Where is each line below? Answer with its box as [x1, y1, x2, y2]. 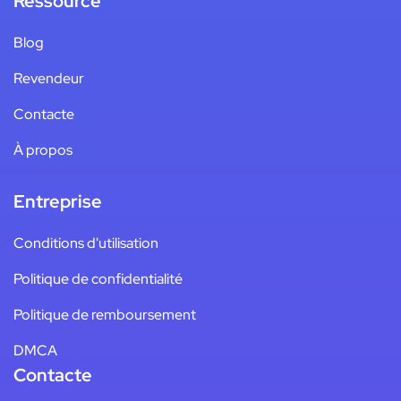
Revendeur [13, 69, 84, 89]
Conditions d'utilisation [13, 234, 158, 253]
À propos [13, 141, 73, 160]
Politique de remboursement [13, 305, 196, 325]
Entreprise [13, 190, 102, 214]
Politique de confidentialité [13, 269, 183, 289]
